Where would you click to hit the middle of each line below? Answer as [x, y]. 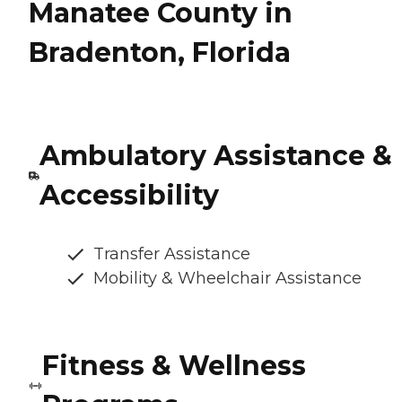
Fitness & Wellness [175, 365]
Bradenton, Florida [160, 52]
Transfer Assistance [172, 253]
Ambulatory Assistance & [215, 155]
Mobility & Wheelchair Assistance [227, 278]
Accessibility [129, 195]
